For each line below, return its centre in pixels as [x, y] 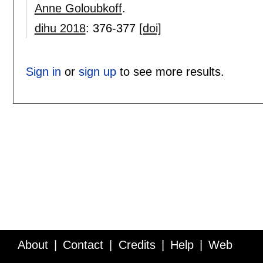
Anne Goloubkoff [78, 9]
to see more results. [170, 72]
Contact [83, 245]
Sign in [43, 72]
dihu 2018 [60, 28]
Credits [137, 245]
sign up [97, 72]
